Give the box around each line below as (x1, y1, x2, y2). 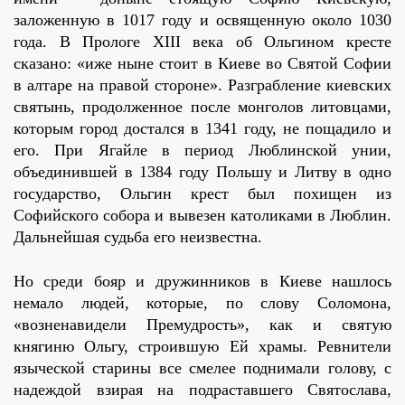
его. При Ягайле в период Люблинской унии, (14, 141, 391, 160)
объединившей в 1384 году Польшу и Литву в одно (14, 163, 391, 182)
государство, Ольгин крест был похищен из (14, 184, 391, 203)
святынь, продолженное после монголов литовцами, (14, 98, 391, 117)
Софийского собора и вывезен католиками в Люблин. (14, 206, 391, 225)
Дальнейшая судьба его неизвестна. (14, 228, 262, 247)
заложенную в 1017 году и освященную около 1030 (14, 11, 391, 30)
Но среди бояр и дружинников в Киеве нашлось (14, 272, 391, 291)
